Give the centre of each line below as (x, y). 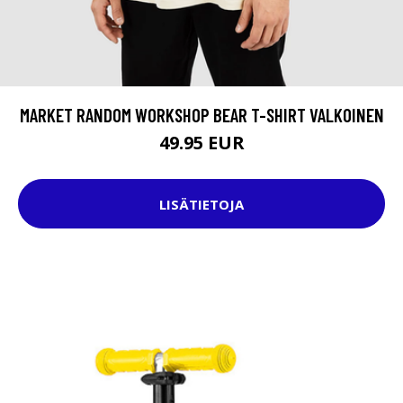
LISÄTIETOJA (201, 204)
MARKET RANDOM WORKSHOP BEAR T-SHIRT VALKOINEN (201, 115)
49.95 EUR (201, 143)
